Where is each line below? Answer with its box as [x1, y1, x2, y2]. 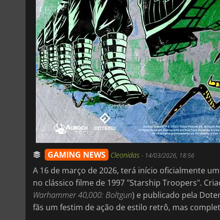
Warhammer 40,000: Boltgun [33, 189, 132, 200]
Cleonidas [110, 150, 141, 160]
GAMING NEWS [48, 149, 106, 160]
